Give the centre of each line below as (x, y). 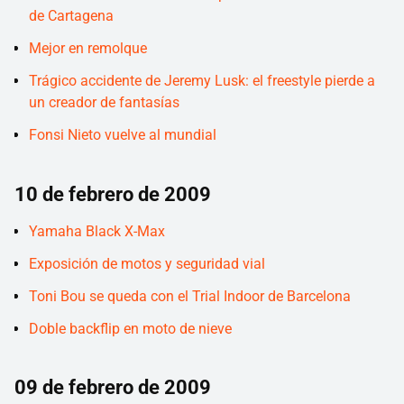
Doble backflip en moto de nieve (130, 328)
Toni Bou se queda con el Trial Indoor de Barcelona (190, 296)
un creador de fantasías (104, 103)
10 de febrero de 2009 (113, 194)
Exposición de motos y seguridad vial (147, 263)
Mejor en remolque (88, 49)
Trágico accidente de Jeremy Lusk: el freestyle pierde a (202, 81)
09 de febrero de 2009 (113, 388)
